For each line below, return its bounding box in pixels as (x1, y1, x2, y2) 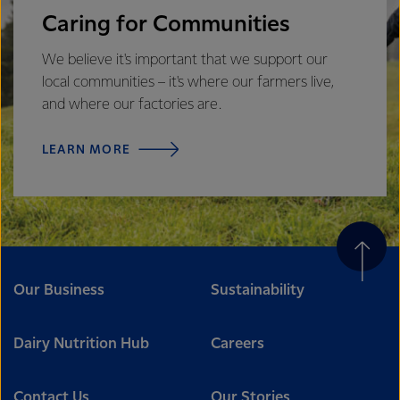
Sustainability (211, 282, 304, 298)
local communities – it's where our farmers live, (42, 75, 334, 90)
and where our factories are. (42, 97, 221, 112)
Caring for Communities (42, 13, 290, 36)
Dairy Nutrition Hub (13, 336, 149, 352)
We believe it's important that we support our (42, 53, 328, 68)
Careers (211, 336, 264, 352)
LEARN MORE (42, 144, 130, 156)
